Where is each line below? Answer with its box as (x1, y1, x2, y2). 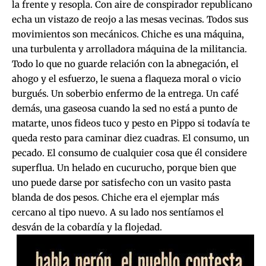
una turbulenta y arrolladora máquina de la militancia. (12, 43, 247, 55)
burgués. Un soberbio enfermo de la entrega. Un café (12, 87, 239, 99)
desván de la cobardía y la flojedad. (12, 221, 162, 233)
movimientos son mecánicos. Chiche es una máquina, (12, 28, 244, 40)
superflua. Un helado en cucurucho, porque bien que (12, 161, 236, 173)
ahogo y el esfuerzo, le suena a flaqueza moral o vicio (12, 72, 241, 84)
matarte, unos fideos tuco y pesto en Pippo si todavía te (12, 117, 250, 129)
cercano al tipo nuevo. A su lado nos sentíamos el (12, 206, 224, 218)
